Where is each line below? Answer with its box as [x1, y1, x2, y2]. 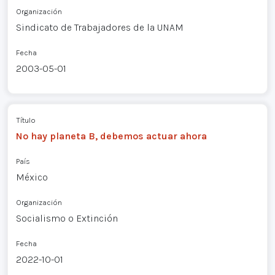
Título [15, 115, 36, 125]
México [15, 171, 48, 184]
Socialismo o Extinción [15, 212, 118, 225]
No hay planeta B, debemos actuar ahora [15, 130, 207, 142]
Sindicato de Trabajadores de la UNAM [15, 21, 184, 33]
